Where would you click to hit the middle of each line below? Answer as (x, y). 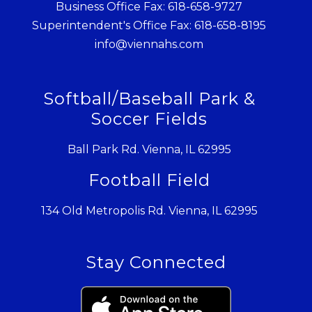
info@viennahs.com (149, 45)
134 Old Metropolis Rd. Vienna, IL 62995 (149, 211)
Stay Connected (156, 263)
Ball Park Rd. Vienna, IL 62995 (149, 150)
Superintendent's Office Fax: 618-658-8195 (149, 26)
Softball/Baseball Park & (149, 99)
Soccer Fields (149, 119)
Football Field (149, 180)
